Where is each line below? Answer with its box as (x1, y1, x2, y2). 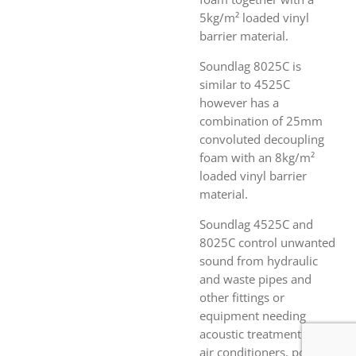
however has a (199, 94, 279, 110)
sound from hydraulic (199, 252, 318, 269)
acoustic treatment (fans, (199, 325, 334, 342)
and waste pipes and (199, 270, 311, 287)
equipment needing (199, 307, 306, 323)
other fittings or (199, 288, 284, 305)
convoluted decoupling (199, 130, 324, 147)
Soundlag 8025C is (199, 57, 301, 74)
